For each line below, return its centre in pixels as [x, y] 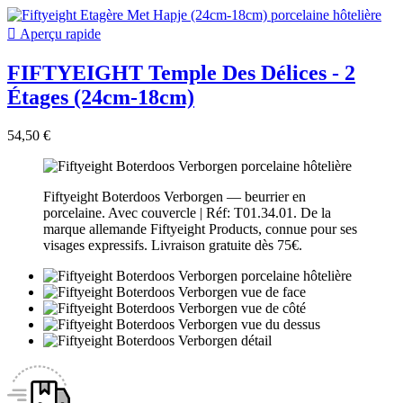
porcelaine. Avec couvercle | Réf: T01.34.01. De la [187, 212]
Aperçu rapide [58, 33]
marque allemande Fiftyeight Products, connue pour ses [200, 228]
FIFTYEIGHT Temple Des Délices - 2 [181, 72]
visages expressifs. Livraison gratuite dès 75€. [173, 245]
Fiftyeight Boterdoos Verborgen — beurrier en [175, 196]
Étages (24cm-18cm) [101, 97]
